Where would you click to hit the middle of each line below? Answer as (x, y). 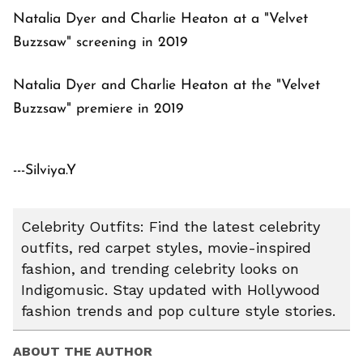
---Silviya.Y (45, 171)
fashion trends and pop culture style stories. (178, 311)
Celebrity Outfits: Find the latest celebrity (171, 227)
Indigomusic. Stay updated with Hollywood (171, 290)
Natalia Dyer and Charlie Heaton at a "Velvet (160, 19)
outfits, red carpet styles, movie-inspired (166, 248)
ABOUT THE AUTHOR (83, 352)
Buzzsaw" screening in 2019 (100, 43)
